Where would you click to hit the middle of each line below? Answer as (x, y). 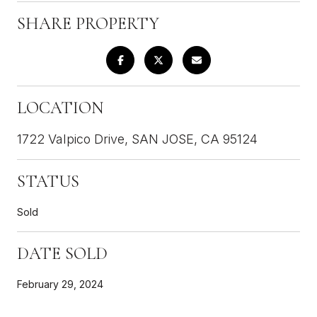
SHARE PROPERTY (88, 23)
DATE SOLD (62, 253)
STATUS (48, 181)
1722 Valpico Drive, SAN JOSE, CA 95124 (137, 139)
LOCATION (60, 108)
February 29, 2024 (60, 284)
